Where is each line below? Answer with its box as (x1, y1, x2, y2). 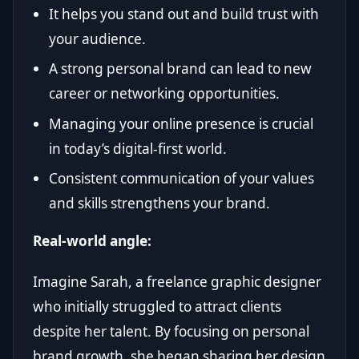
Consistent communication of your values (49, 168, 314, 188)
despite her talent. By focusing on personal (33, 321, 309, 341)
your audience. (49, 29, 146, 48)
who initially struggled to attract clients (33, 296, 281, 316)
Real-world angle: (33, 231, 151, 250)
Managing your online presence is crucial (49, 114, 313, 133)
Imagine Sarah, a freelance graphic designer (33, 272, 321, 291)
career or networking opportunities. (49, 84, 280, 103)
